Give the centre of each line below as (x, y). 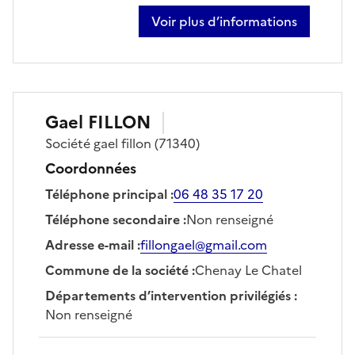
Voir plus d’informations (224, 21)
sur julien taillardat (207, 30)
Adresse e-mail (90, 244)
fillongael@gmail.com (204, 244)
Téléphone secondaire (113, 219)
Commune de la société (117, 270)
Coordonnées (91, 168)
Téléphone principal (106, 194)
